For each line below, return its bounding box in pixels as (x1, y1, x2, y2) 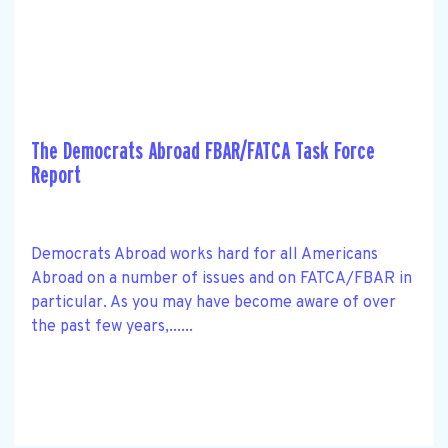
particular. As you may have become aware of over (31, 292, 396, 313)
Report (31, 162, 81, 188)
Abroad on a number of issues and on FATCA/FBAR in (31, 268, 412, 289)
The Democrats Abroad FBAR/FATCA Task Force (31, 138, 375, 164)
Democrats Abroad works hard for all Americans (31, 244, 378, 265)
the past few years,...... (31, 316, 193, 337)
